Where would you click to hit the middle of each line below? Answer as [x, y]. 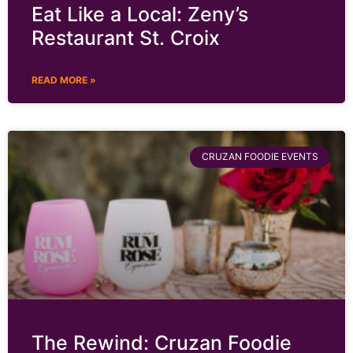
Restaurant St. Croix [126, 38]
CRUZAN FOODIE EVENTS [260, 157]
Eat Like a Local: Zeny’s [140, 15]
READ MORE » [64, 80]
